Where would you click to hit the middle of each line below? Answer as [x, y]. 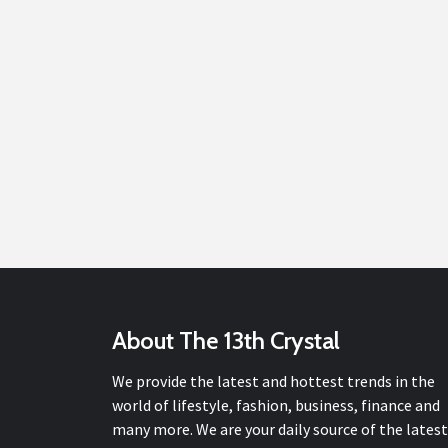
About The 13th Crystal [226, 340]
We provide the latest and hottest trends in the [273, 380]
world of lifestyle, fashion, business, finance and [276, 404]
